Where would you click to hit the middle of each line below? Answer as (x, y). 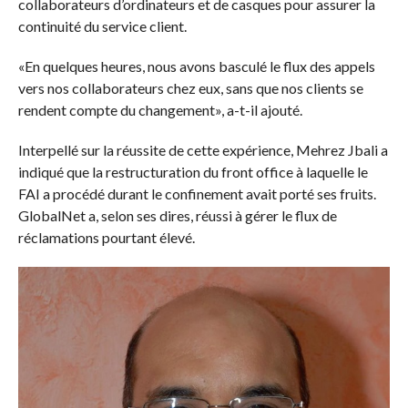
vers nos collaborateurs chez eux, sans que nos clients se (190, 87)
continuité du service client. (102, 25)
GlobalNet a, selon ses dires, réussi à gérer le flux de (177, 215)
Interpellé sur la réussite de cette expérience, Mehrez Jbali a (203, 149)
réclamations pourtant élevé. (106, 237)
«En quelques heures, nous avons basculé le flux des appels (196, 66)
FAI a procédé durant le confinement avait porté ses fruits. (197, 193)
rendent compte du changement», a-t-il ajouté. (160, 109)
